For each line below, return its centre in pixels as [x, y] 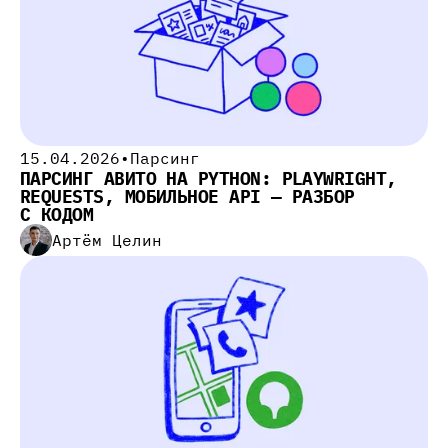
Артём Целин [107, 239]
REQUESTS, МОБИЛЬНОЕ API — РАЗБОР [187, 196]
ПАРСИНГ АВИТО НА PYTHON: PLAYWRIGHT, [208, 178]
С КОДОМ [57, 214]
